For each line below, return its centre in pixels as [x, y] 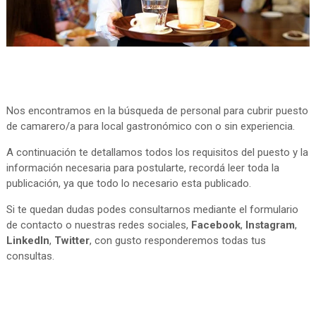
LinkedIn [28, 241]
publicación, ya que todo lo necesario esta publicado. [128, 184]
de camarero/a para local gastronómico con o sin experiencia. [150, 127]
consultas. [30, 256]
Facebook [215, 225]
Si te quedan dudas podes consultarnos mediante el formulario [152, 210]
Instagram [270, 225]
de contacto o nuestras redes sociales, [98, 225]
